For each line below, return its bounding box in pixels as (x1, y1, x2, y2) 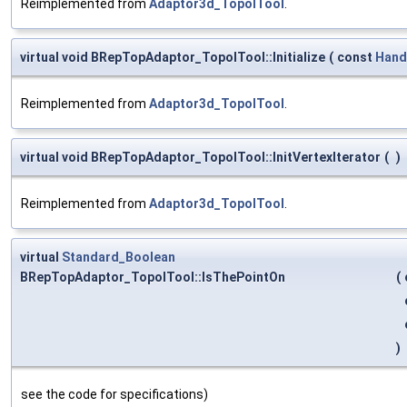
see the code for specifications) (21, 386, 208, 402)
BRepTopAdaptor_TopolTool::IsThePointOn (20, 269, 285, 284)
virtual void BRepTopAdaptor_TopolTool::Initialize (20, 49, 325, 65)
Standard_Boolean (62, 249, 175, 264)
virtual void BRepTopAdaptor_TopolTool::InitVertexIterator (20, 149, 381, 164)
